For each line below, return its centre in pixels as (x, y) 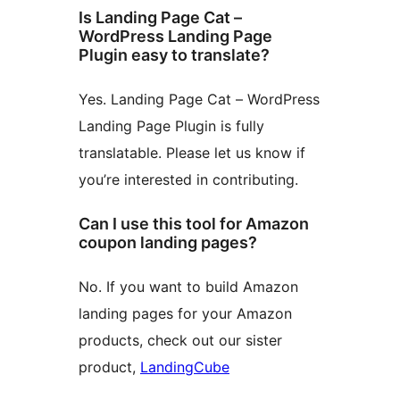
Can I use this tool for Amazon (194, 224)
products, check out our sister (180, 341)
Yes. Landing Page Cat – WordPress (199, 100)
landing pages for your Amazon (185, 314)
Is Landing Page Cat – (160, 18)
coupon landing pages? (168, 243)
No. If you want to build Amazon (188, 287)
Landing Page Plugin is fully (171, 126)
